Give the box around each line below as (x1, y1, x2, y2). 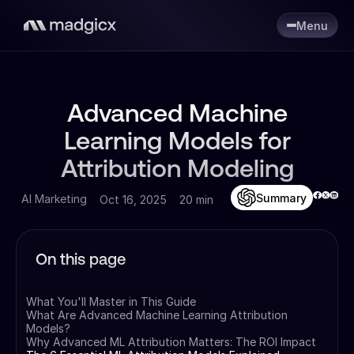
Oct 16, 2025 (99, 192, 167, 206)
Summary (256, 190, 307, 205)
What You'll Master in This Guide (26, 295, 196, 308)
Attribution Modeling (60, 158, 294, 183)
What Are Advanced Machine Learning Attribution (26, 308, 288, 322)
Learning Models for (63, 130, 291, 156)
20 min (179, 192, 213, 206)
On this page (36, 253, 126, 269)
